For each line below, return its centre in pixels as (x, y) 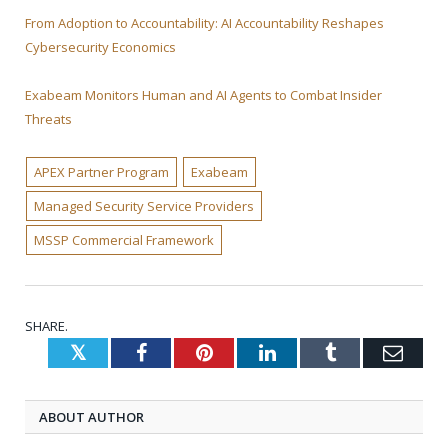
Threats (48, 119)
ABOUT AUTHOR (91, 417)
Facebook (184, 352)
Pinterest (247, 352)
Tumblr (364, 352)
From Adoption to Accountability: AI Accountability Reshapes (204, 23)
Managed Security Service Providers (144, 206)
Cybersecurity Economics (100, 47)
